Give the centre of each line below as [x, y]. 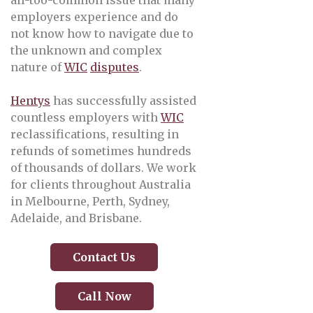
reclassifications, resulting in [95, 134]
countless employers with [86, 117]
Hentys [30, 101]
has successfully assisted [123, 101]
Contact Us [104, 257]
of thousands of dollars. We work [103, 168]
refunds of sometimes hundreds [101, 151]
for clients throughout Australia [101, 184]
